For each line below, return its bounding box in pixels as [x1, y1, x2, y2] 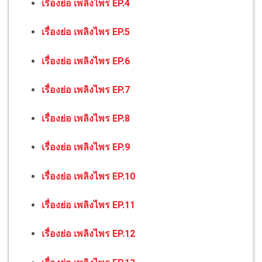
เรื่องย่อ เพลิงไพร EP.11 [42, 199, 135, 211]
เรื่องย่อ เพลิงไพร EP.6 [42, 55, 130, 67]
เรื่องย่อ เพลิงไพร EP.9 [42, 142, 130, 153]
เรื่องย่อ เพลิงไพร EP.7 [42, 84, 130, 95]
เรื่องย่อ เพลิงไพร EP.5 [42, 26, 130, 38]
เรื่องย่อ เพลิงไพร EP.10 [42, 170, 135, 182]
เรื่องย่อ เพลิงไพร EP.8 [42, 113, 130, 125]
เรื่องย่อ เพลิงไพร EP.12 [42, 228, 135, 240]
